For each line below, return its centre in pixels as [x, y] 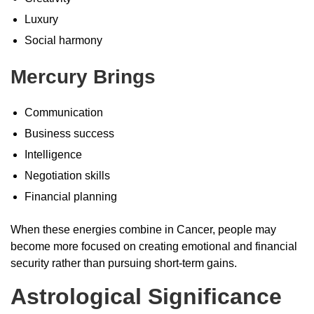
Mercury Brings [83, 76]
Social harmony [63, 40]
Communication [64, 112]
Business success [69, 133]
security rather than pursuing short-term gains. [124, 263]
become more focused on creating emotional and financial [154, 246]
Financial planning [71, 196]
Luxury [41, 19]
